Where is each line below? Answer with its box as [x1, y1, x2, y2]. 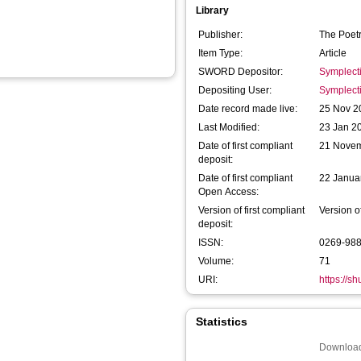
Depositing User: [198, 85, 272, 96]
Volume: [198, 255, 234, 267]
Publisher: [198, 29, 243, 40]
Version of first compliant [198, 205, 305, 216]
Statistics [196, 315, 247, 328]
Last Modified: [198, 122, 259, 133]
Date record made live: [198, 103, 297, 114]
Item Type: [198, 48, 243, 59]
